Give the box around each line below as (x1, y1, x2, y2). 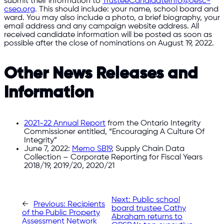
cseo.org (4, 5, 35, 14)
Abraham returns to (111, 212, 183, 221)
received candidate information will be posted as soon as (4, 30, 212, 39)
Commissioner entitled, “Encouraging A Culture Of (24, 127, 204, 136)
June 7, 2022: (24, 144, 72, 153)
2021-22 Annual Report (24, 118, 105, 127)
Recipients (67, 199, 105, 208)
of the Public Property (22, 208, 100, 217)
